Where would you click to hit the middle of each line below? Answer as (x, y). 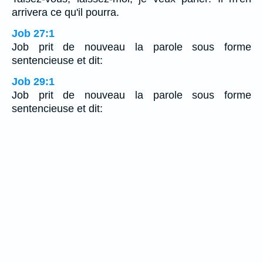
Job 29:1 (33, 82)
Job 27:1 (33, 34)
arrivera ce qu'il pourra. (65, 13)
